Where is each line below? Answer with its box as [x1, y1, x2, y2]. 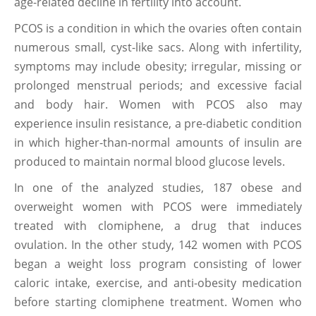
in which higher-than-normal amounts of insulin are [13, 135, 303, 151]
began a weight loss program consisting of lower [13, 256, 303, 272]
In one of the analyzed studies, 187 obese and [13, 180, 303, 196]
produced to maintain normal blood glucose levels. [13, 154, 285, 170]
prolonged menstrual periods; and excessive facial [13, 78, 303, 94]
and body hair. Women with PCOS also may [13, 97, 303, 113]
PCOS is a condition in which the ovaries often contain [13, 20, 303, 37]
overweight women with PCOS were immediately [13, 199, 303, 215]
